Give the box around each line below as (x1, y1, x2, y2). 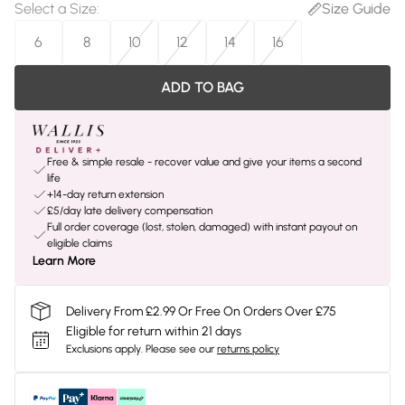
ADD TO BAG (161, 79, 244, 96)
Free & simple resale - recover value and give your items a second (47, 155, 362, 168)
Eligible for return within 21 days (66, 324, 241, 339)
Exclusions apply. (66, 343, 143, 355)
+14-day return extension (47, 188, 164, 201)
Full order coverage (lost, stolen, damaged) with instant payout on (47, 221, 357, 233)
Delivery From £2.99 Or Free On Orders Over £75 (66, 303, 336, 319)
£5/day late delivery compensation (47, 204, 212, 217)
